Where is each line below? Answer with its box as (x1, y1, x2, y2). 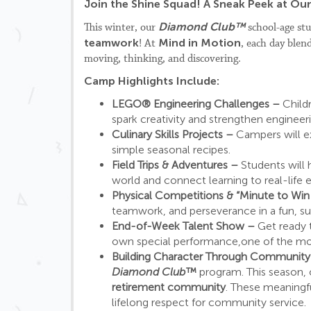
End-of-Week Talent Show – (112, 219, 258, 233)
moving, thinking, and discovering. (84, 53, 241, 65)
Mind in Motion (158, 36, 241, 49)
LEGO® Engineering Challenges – (112, 97, 283, 110)
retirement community (112, 280, 226, 294)
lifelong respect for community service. (112, 296, 306, 309)
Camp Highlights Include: (84, 74, 219, 87)
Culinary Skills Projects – (112, 128, 236, 141)
